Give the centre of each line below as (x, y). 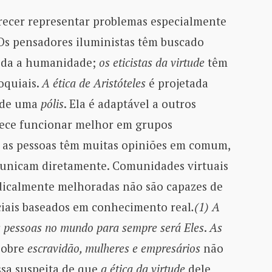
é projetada (177, 83)
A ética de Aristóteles (93, 83)
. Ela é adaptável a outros (130, 103)
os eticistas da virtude (151, 62)
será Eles (182, 227)
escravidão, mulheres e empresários (114, 248)
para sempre (127, 227)
